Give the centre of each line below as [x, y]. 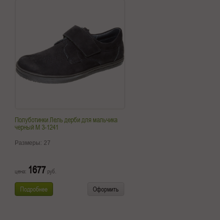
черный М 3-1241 [37, 127]
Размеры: [29, 143]
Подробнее [34, 189]
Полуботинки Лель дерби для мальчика [66, 120]
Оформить [106, 189]
